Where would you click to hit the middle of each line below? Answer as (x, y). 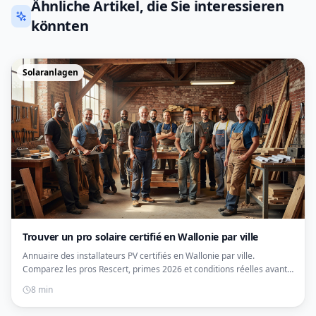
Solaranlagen (50, 72)
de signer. (41, 282)
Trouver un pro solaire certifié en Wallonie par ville (141, 236)
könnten (60, 25)
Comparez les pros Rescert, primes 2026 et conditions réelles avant (155, 269)
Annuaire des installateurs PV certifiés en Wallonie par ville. (139, 255)
